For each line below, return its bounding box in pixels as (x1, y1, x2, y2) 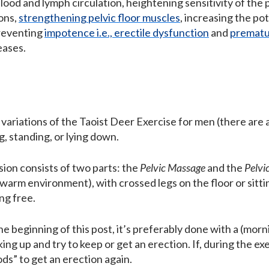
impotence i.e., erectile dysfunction (44, 26, 209, 39)
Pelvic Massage (140, 161, 205, 174)
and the (205, 161, 244, 174)
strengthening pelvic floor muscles (19, 11, 180, 24)
